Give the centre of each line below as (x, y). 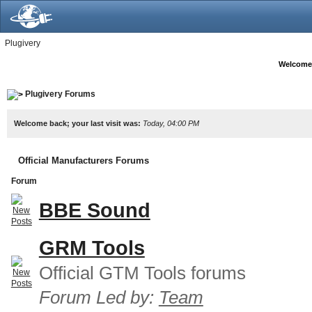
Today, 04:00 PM (171, 123)
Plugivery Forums (60, 94)
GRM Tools (92, 248)
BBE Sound (94, 210)
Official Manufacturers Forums (83, 160)
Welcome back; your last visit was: (78, 123)
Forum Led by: (99, 297)
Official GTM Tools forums (142, 273)
